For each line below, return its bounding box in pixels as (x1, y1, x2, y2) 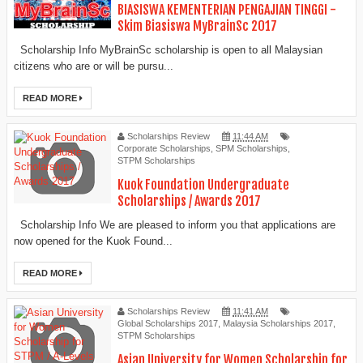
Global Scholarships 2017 (117, 318, 218, 328)
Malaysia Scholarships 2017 (223, 318, 333, 328)
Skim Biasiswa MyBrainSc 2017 (117, 18, 277, 35)
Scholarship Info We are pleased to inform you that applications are (14, 218, 335, 231)
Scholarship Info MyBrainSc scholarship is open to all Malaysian (14, 43, 322, 56)
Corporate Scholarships (117, 143, 211, 153)
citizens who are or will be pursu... (14, 59, 173, 72)
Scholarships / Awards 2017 (117, 192, 261, 209)
